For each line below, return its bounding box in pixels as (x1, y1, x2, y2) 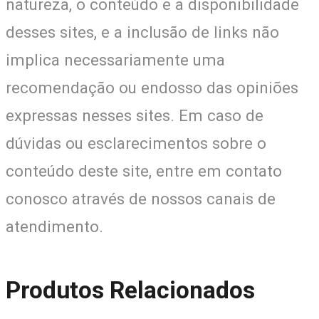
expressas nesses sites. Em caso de (6, 106, 263, 125)
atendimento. (6, 217, 103, 236)
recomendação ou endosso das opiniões (6, 78, 298, 98)
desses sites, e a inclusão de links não (6, 23, 279, 42)
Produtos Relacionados (6, 276, 255, 304)
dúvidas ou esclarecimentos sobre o (6, 134, 266, 153)
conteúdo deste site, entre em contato (6, 162, 282, 181)
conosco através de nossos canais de (6, 189, 276, 209)
